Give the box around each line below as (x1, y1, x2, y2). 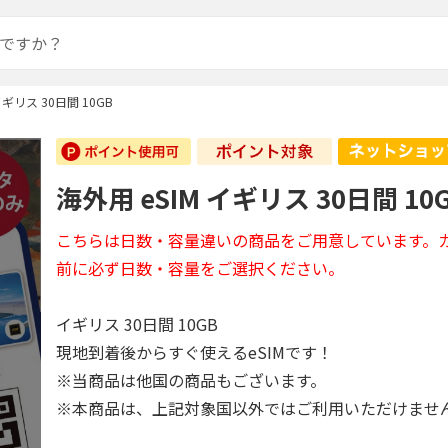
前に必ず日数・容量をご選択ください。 (56, 256, 345, 280)
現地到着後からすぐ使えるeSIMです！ (56, 340, 334, 364)
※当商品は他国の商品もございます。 (56, 368, 327, 392)
